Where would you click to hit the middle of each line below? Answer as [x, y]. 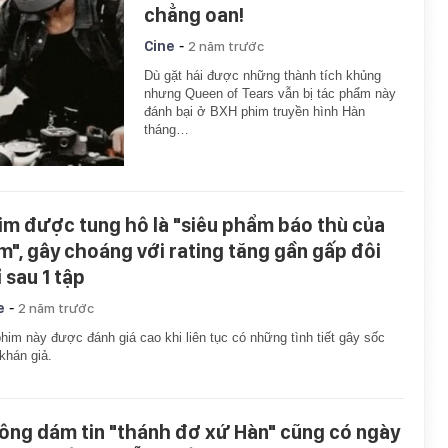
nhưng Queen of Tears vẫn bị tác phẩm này [270, 93]
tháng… [166, 129]
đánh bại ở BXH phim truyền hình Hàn [254, 111]
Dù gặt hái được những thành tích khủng [262, 75]
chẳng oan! [194, 15]
